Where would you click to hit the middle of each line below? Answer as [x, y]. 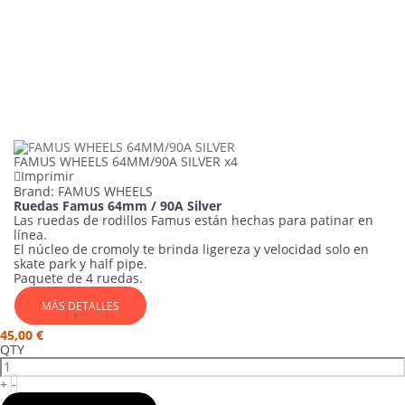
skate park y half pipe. [80, 264]
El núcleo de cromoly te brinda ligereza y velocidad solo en [191, 250]
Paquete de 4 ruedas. [78, 278]
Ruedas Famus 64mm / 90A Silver [118, 206]
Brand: [34, 192]
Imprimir [47, 176]
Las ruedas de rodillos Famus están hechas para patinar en [193, 221]
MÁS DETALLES [80, 306]
